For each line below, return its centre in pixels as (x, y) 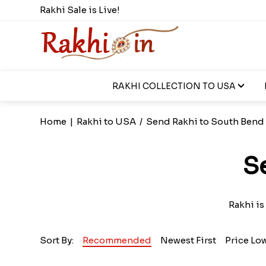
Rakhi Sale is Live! (80, 10)
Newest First (189, 240)
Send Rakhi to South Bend (205, 121)
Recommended (117, 240)
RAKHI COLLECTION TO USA (174, 86)
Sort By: (57, 240)
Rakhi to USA (107, 121)
